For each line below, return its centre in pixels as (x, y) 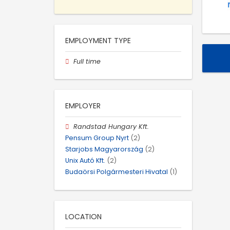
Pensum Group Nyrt (97, 138)
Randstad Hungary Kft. (111, 126)
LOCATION (83, 216)
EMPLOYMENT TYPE (98, 40)
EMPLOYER (83, 106)
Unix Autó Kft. (85, 161)
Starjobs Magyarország (104, 149)
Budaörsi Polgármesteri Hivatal (117, 172)
